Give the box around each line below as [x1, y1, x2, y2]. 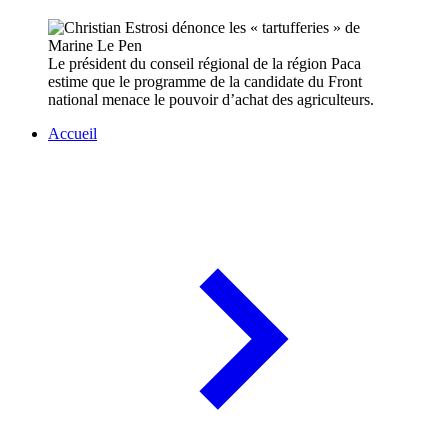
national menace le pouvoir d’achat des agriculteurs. [48, 91, 374, 109]
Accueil [48, 125, 97, 143]
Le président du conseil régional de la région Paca [48, 55, 361, 73]
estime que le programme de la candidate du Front [48, 73, 362, 91]
